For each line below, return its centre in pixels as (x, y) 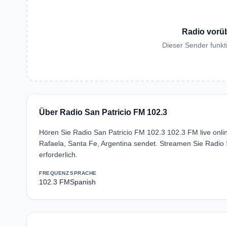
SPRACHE (83, 173)
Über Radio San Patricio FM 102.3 (103, 112)
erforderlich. (58, 155)
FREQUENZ (54, 173)
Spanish (83, 182)
